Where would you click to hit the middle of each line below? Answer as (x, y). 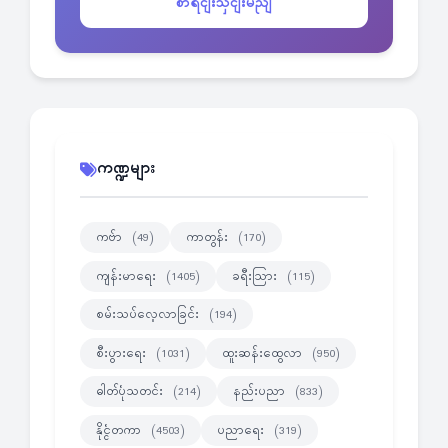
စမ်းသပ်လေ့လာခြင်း (150, 314)
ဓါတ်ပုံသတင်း (132, 391)
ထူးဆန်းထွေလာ (264, 353)
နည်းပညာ (261, 391)
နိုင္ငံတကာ (121, 430)
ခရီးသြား (257, 276)
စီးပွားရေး (123, 353)
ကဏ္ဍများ (126, 169)
